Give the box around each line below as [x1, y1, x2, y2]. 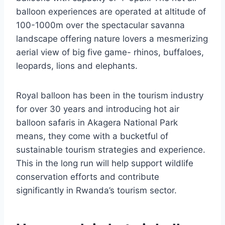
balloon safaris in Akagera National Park [16, 118, 178, 128]
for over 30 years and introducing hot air [16, 104, 179, 115]
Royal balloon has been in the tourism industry [16, 90, 203, 101]
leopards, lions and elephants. [16, 61, 138, 71]
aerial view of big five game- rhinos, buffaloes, [16, 47, 204, 58]
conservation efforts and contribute [16, 172, 159, 182]
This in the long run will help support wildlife [16, 158, 193, 169]
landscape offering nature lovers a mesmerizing [16, 34, 208, 44]
